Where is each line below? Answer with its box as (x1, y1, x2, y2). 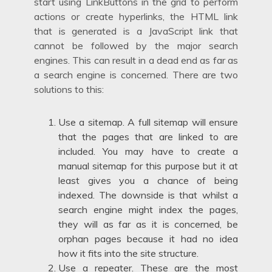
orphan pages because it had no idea (58, 233, 238, 245)
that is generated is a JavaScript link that (34, 25, 238, 38)
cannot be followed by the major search (34, 39, 238, 52)
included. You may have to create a (58, 145, 238, 158)
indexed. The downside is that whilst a (58, 189, 238, 202)
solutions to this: (34, 83, 104, 96)
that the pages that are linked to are (58, 131, 238, 143)
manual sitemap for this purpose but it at (58, 160, 238, 172)
